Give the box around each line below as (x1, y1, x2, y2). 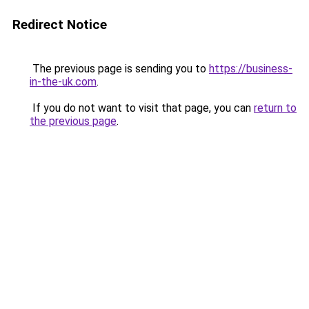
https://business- (209, 62, 292, 75)
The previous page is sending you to (30, 62, 209, 75)
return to (254, 101, 297, 114)
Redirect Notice (12, 17, 107, 32)
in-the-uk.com (30, 75, 97, 88)
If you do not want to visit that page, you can (30, 101, 254, 114)
